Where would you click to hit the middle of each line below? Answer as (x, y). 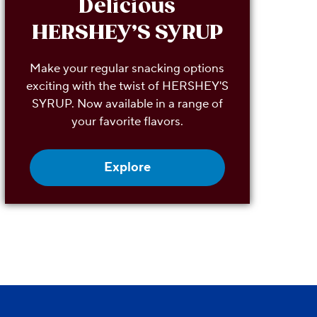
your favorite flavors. (127, 122)
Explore (127, 167)
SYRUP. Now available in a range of (127, 104)
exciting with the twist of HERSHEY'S (127, 87)
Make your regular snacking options (127, 69)
